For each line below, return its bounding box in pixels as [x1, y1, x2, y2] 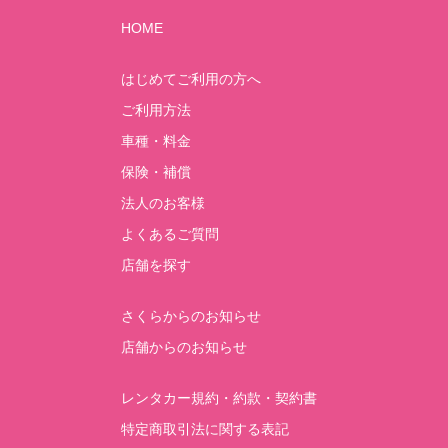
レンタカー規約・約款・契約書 [121, 390, 318, 406]
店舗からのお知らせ [121, 339, 248, 355]
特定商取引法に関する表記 [121, 421, 290, 437]
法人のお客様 [121, 195, 206, 211]
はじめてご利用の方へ [121, 71, 262, 87]
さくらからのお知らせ [121, 308, 262, 324]
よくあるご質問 [121, 226, 220, 242]
